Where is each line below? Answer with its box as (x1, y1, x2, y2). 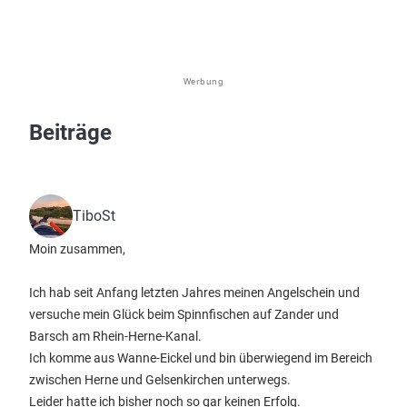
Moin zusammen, (29, 242, 125, 256)
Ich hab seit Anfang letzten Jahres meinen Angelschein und (29, 285, 360, 300)
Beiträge (29, 120, 112, 145)
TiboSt (73, 207, 115, 224)
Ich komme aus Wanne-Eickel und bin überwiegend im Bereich (29, 351, 372, 365)
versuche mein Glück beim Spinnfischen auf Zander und (29, 307, 339, 322)
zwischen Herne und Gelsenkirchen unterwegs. (29, 372, 291, 387)
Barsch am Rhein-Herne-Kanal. (29, 329, 202, 343)
